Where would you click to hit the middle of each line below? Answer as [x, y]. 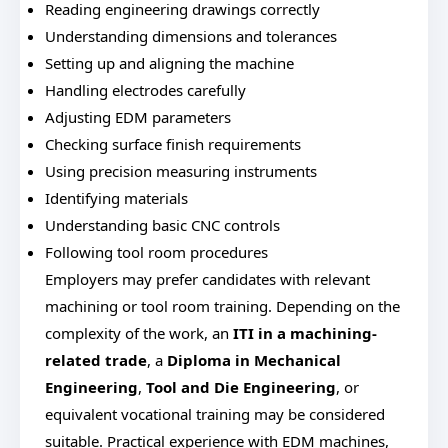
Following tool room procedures [156, 252]
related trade [96, 360]
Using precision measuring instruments [181, 171]
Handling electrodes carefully [145, 90]
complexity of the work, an [139, 333]
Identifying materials [116, 198]
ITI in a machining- [305, 333]
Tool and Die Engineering [241, 387]
